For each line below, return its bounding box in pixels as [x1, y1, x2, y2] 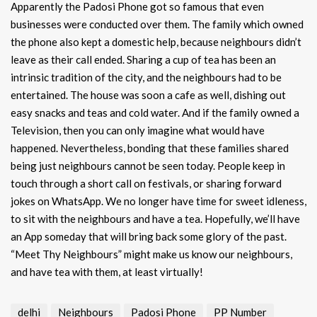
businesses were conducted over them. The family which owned [11, 18, 304, 31]
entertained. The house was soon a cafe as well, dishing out [11, 88, 286, 102]
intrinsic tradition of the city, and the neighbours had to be [11, 71, 282, 84]
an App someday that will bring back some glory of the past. [11, 230, 287, 243]
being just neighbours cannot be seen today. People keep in [11, 159, 285, 173]
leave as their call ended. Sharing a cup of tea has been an [11, 53, 276, 67]
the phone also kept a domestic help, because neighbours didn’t [11, 35, 301, 49]
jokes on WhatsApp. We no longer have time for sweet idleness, [11, 195, 306, 208]
